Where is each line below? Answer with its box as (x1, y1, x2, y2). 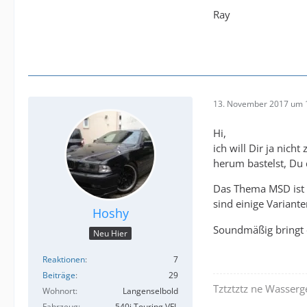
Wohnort (42, 285, 75, 297)
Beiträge (42, 269, 75, 282)
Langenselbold (123, 285, 178, 297)
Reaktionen (42, 254, 85, 266)
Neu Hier (93, 228, 127, 240)
